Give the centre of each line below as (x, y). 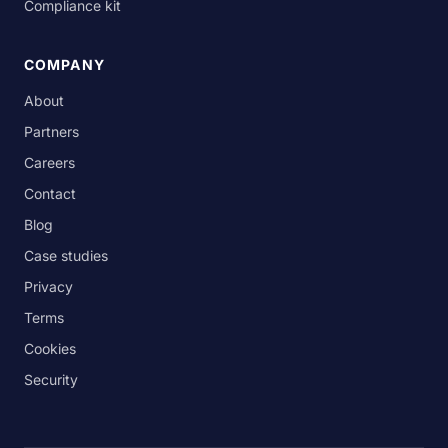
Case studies (66, 255)
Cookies (50, 348)
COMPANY (64, 64)
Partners (51, 131)
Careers (49, 162)
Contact (50, 193)
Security (51, 379)
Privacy (48, 286)
